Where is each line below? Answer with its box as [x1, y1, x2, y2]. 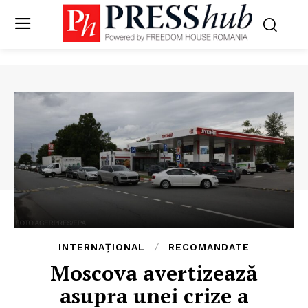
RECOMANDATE [168, 241, 250, 253]
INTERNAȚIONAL [58, 241, 145, 253]
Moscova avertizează [50, 259, 258, 287]
